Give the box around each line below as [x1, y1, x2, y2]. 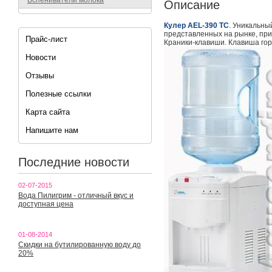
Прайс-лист [25, 35, 67, 44]
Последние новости [18, 155, 129, 169]
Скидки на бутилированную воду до [18, 240, 141, 249]
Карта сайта [25, 107, 70, 117]
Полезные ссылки [25, 89, 91, 98]
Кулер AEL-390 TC [164, 21, 229, 30]
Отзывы [25, 71, 54, 80]
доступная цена [18, 200, 73, 208]
